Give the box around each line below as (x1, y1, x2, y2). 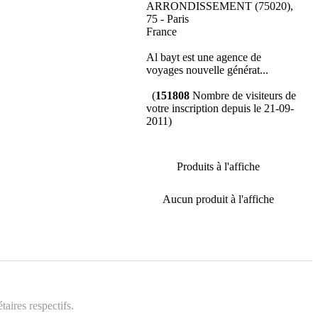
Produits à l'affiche (177, 160, 260, 172)
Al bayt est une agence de (146, 51, 261, 63)
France (146, 26, 177, 38)
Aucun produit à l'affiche (163, 193, 274, 205)
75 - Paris (146, 13, 189, 25)
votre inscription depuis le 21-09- (146, 102, 294, 114)
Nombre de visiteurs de (189, 89, 296, 102)
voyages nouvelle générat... (146, 64, 268, 76)
